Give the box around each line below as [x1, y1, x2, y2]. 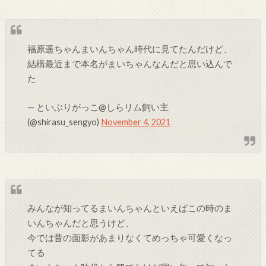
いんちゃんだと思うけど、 [27, 218, 135, 229]
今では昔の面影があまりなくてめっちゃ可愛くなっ [27, 233, 233, 243]
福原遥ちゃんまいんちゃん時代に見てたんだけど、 [27, 43, 233, 54]
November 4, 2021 [101, 117, 171, 128]
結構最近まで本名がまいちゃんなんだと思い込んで [27, 58, 233, 69]
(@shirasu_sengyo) [27, 117, 102, 128]
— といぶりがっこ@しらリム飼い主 [27, 102, 169, 113]
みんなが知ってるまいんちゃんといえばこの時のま [27, 203, 233, 214]
